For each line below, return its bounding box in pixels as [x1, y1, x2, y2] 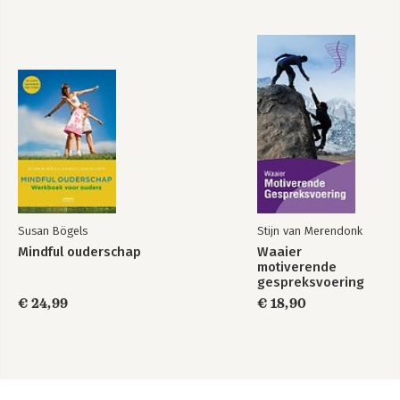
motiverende [257, 259, 337, 275]
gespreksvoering [257, 274, 364, 290]
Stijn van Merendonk [257, 224, 362, 237]
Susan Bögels [18, 224, 87, 237]
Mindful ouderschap [18, 244, 141, 260]
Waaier [257, 244, 302, 260]
